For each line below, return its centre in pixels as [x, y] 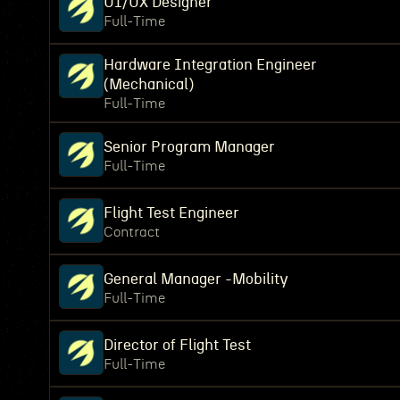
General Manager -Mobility [196, 279]
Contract [132, 232]
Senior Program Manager [189, 147]
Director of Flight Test [177, 345]
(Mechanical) [149, 84]
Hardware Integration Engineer [210, 65]
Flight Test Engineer [171, 213]
